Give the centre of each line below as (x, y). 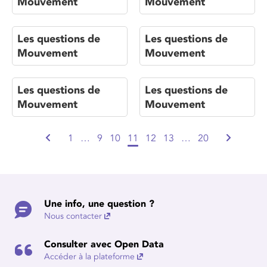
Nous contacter (73, 216)
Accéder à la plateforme (89, 257)
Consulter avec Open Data (104, 244)
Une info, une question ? (99, 204)
